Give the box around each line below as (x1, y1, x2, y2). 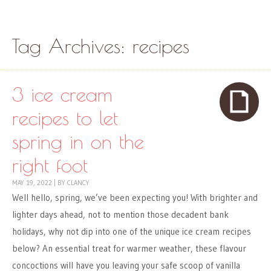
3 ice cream (12, 82, 113, 106)
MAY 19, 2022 (12, 178, 52, 188)
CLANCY (67, 178, 90, 188)
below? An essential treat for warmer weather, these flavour (12, 243, 246, 255)
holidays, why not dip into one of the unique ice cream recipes (12, 226, 251, 238)
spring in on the (12, 129, 144, 154)
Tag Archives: (12, 34, 132, 58)
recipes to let (12, 106, 118, 130)
